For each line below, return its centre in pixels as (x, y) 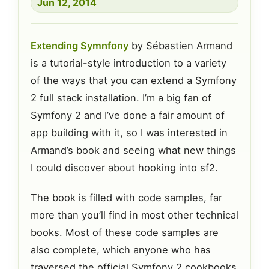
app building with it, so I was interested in (129, 132)
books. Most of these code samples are (125, 232)
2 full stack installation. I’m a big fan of (121, 98)
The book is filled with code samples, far (126, 197)
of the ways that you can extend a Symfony (134, 80)
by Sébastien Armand (180, 45)
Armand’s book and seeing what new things (133, 150)
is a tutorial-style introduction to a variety (128, 63)
